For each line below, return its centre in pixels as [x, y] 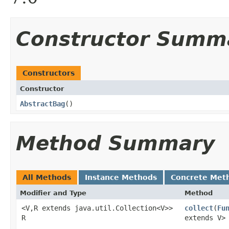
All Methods [47, 177]
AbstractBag [42, 104]
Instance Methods [121, 177]
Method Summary [115, 143]
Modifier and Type [53, 193]
